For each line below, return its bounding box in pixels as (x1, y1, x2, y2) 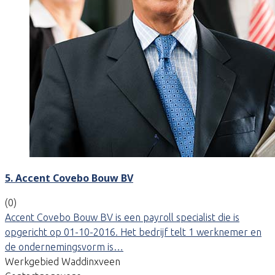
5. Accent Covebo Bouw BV (5, 171, 133, 185)
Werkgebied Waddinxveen (5, 255, 120, 267)
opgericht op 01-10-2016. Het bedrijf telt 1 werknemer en (5, 226, 261, 238)
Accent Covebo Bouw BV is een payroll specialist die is (5, 211, 239, 223)
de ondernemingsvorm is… (5, 241, 123, 252)
